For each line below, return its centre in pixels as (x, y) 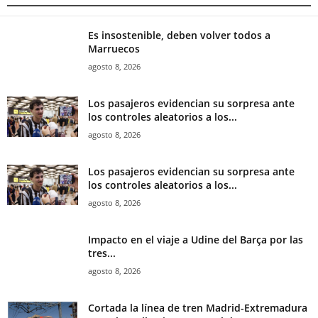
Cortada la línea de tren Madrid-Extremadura (198, 308)
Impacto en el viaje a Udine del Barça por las (196, 240)
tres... (102, 253)
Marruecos (114, 49)
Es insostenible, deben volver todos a (179, 35)
